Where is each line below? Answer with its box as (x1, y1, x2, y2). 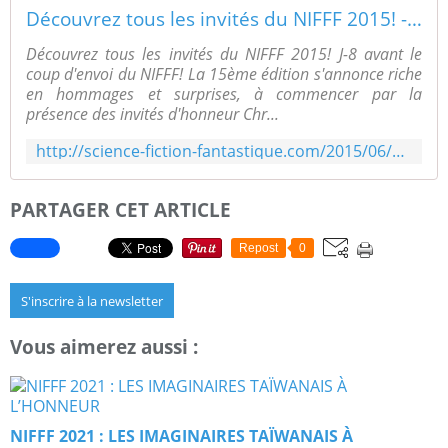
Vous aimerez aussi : (10, 334, 198, 360)
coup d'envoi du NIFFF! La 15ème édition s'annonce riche (26, 62, 422, 85)
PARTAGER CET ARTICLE (10, 196, 231, 222)
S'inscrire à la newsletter (21, 292, 163, 311)
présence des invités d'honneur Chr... (26, 102, 279, 125)
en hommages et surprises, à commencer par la (26, 82, 422, 105)
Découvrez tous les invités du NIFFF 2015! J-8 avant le (26, 42, 422, 65)
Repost (239, 241, 278, 256)
